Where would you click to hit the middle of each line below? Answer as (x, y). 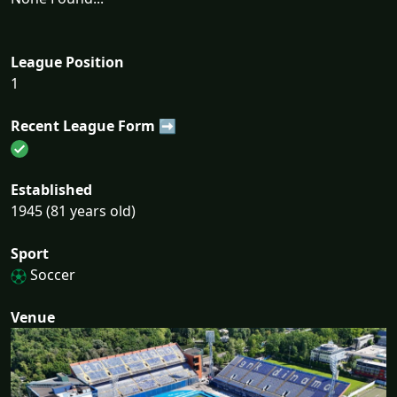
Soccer (51, 275)
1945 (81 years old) (73, 211)
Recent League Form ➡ (93, 126)
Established (51, 190)
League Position (67, 62)
